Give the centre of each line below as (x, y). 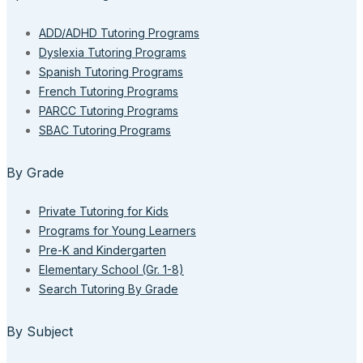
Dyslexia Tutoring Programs (113, 52)
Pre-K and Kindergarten (102, 250)
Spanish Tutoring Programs (111, 71)
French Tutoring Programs (109, 91)
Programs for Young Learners (117, 231)
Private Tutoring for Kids (104, 211)
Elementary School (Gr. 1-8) (111, 270)
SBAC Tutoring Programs (105, 130)
